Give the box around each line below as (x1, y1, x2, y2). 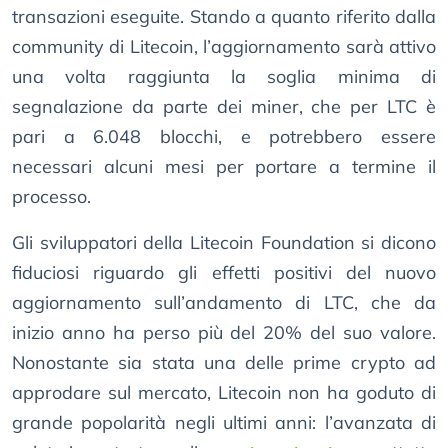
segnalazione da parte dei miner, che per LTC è (12, 95, 436, 119)
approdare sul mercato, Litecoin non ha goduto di (12, 381, 436, 405)
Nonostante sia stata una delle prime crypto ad (12, 351, 436, 375)
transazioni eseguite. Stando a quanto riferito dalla (12, 5, 436, 29)
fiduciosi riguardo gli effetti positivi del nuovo (12, 261, 436, 285)
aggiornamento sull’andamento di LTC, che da (12, 291, 436, 315)
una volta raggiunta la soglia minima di (12, 65, 436, 89)
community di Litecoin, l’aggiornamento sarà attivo (12, 35, 436, 59)
